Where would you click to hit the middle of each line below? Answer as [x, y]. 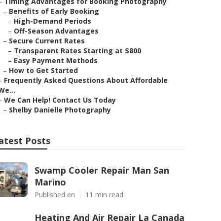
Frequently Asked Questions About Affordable [86, 80]
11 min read [104, 195]
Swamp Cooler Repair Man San [102, 170]
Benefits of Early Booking [54, 11]
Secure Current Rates [47, 41]
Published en [55, 195]
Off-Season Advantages [56, 31]
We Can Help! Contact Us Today [60, 100]
